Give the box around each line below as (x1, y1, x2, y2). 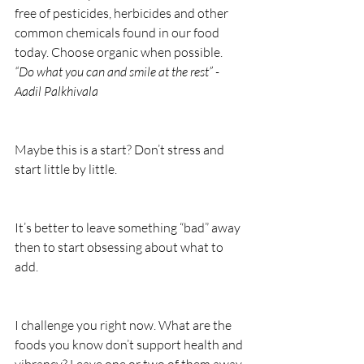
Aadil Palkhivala (15, 83, 98, 100)
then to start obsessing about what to (15, 239, 226, 256)
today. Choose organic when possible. (15, 44, 225, 61)
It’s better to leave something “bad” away (15, 219, 243, 236)
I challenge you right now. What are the (15, 317, 234, 334)
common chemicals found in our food (15, 24, 222, 41)
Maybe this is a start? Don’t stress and (15, 141, 227, 158)
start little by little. (15, 161, 117, 178)
